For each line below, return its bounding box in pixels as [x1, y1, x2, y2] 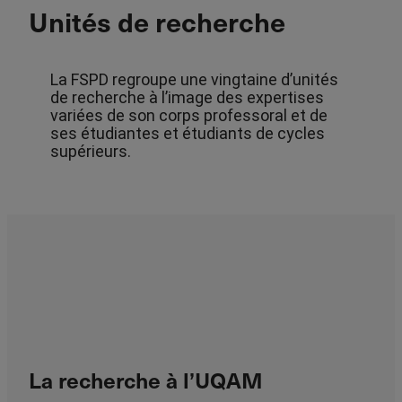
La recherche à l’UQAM [29, 363, 263, 395]
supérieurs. [50, 141, 131, 161]
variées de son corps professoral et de [50, 105, 328, 125]
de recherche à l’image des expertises [50, 87, 324, 107]
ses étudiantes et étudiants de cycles [50, 123, 325, 143]
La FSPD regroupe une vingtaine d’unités [50, 69, 338, 89]
